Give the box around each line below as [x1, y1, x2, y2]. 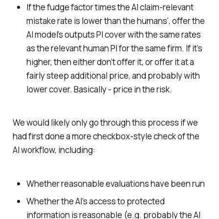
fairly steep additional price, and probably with [26, 69, 200, 81]
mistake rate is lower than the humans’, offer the [26, 15, 205, 26]
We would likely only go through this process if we [12, 117, 198, 129]
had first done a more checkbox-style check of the [12, 131, 199, 142]
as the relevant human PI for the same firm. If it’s [26, 42, 202, 54]
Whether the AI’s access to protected [26, 196, 165, 207]
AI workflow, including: [12, 144, 95, 156]
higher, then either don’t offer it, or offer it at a [26, 56, 194, 67]
